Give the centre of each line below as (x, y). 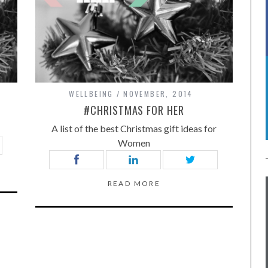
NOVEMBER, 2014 (158, 93)
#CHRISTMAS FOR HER (134, 110)
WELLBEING (91, 93)
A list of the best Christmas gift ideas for (134, 128)
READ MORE (134, 183)
